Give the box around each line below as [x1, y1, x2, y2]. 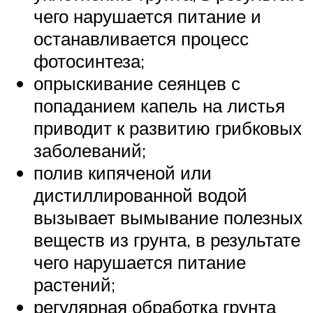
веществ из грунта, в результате [34, 228, 300, 252]
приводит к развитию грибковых [34, 117, 302, 140]
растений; [34, 273, 115, 296]
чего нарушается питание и [34, 5, 261, 28]
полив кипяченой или [34, 161, 212, 184]
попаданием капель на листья [34, 94, 285, 117]
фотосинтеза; [34, 50, 145, 73]
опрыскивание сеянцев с [34, 72, 240, 95]
